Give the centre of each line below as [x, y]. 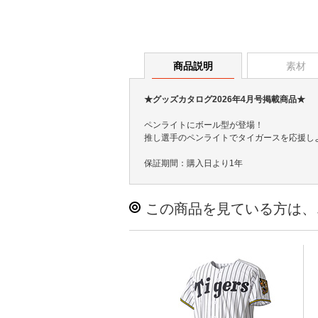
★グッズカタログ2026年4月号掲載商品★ [225, 99]
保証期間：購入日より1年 [193, 163]
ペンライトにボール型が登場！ [204, 125]
